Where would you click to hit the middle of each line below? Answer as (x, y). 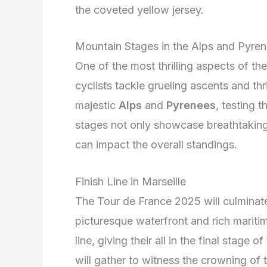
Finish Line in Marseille (131, 182)
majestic (97, 105)
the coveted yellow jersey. (139, 10)
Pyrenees (191, 105)
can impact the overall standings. (156, 145)
